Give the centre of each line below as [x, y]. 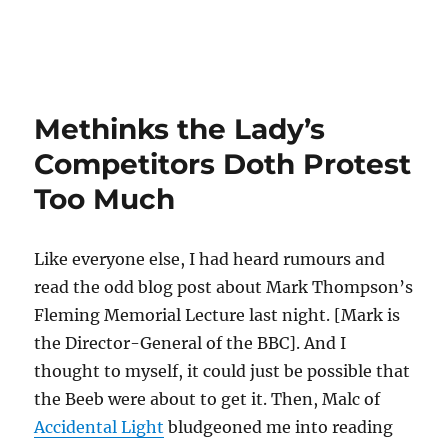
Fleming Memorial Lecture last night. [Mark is [217, 315]
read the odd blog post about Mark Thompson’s [224, 287]
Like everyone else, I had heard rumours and [210, 259]
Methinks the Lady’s [180, 129]
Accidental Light [99, 427]
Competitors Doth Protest [223, 164]
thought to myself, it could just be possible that [222, 371]
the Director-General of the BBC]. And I [190, 343]
